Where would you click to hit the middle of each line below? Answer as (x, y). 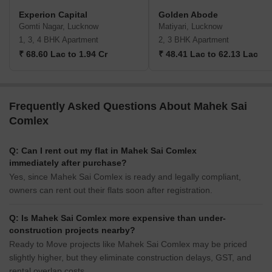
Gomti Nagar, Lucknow (59, 27)
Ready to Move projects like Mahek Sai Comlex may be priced (128, 244)
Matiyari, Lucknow (190, 27)
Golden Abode (188, 15)
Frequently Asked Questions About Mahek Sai (128, 107)
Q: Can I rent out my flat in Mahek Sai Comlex (103, 151)
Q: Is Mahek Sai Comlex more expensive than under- (117, 218)
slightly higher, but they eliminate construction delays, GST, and (130, 258)
